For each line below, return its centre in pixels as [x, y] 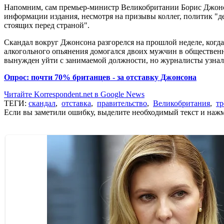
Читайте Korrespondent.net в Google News [74, 94]
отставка [76, 103]
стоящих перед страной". [47, 25]
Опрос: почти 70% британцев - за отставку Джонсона [100, 77]
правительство [122, 103]
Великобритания [181, 103]
